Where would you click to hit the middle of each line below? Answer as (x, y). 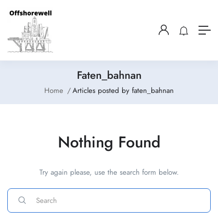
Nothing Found (109, 142)
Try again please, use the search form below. (109, 172)
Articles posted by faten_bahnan (123, 91)
